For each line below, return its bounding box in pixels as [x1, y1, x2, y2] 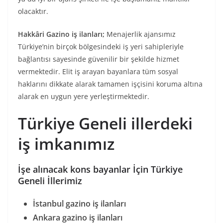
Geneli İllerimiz [18, 174, 82, 187]
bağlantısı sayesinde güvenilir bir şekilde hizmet [18, 54, 179, 64]
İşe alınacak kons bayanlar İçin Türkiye [18, 163, 183, 175]
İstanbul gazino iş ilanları [33, 198, 126, 209]
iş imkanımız [18, 132, 118, 154]
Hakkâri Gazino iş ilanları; [18, 29, 107, 39]
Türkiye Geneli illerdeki [18, 112, 193, 134]
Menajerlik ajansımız [107, 29, 176, 39]
